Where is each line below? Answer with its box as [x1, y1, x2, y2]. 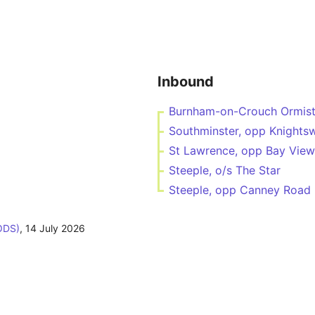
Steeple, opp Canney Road [169, 183, 311, 197]
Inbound [157, 73, 214, 90]
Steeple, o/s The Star [169, 163, 281, 177]
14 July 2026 [25, 222, 85, 234]
